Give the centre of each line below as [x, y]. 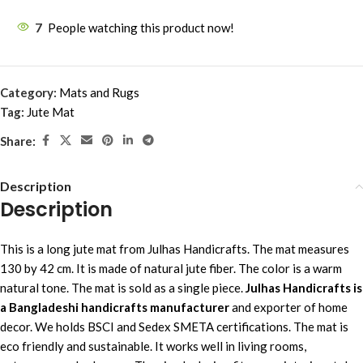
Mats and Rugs [99, 92]
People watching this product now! [141, 28]
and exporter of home [288, 307]
